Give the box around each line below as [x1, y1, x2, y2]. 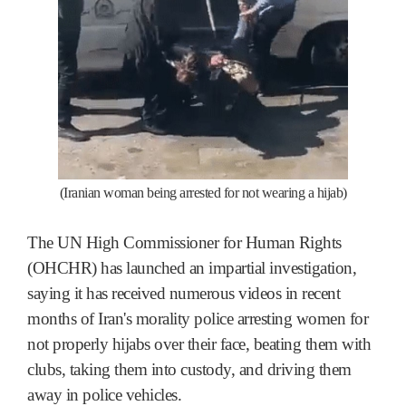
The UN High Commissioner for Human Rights [27, 232, 342, 252]
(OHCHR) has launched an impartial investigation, [27, 257, 356, 277]
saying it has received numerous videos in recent [27, 283, 340, 303]
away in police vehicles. [27, 384, 181, 404]
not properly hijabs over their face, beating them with [27, 333, 371, 353]
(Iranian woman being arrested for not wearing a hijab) [59, 184, 347, 200]
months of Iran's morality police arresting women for [27, 308, 368, 328]
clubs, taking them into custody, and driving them [27, 359, 352, 379]
